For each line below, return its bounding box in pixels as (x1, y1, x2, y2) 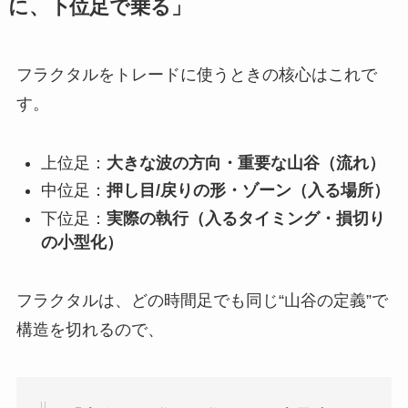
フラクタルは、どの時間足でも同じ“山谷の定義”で (15, 291, 388, 311)
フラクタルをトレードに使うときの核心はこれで (15, 65, 377, 84)
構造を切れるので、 (15, 321, 164, 340)
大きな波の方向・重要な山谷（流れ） (106, 153, 385, 172)
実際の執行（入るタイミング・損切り (106, 209, 385, 228)
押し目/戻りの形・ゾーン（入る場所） (106, 181, 390, 200)
